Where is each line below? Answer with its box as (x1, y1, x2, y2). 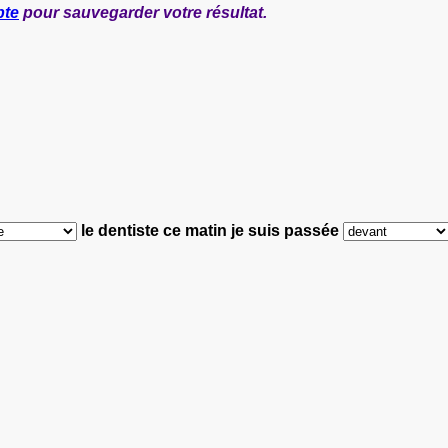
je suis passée (231, 221, 343, 239)
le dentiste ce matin (77, 221, 231, 239)
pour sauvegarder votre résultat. (19, 3, 267, 21)
